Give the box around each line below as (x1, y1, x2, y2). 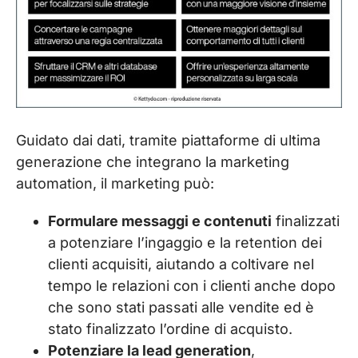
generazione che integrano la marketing (16, 153, 289, 171)
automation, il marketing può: (16, 175, 214, 193)
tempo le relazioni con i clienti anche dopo (48, 277, 336, 295)
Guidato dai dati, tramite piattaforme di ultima (16, 132, 320, 149)
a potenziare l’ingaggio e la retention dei (48, 234, 322, 252)
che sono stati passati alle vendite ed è (48, 299, 314, 316)
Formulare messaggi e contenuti (48, 213, 272, 230)
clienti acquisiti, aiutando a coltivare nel (48, 256, 314, 273)
